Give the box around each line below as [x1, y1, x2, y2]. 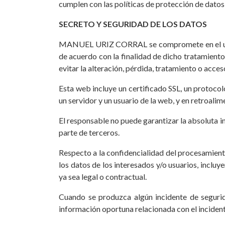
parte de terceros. [59, 128, 120, 137]
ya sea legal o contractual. [59, 172, 147, 181]
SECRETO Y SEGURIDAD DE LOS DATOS [59, 19, 207, 29]
